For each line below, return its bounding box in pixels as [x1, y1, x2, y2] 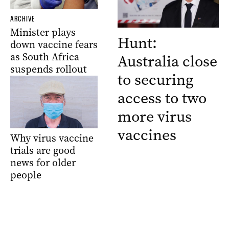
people [10, 168, 41, 182]
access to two [118, 87, 207, 108]
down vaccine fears [10, 38, 98, 52]
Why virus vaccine [10, 131, 94, 145]
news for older [10, 155, 76, 170]
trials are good [10, 143, 75, 157]
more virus [118, 106, 192, 127]
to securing [118, 69, 194, 90]
